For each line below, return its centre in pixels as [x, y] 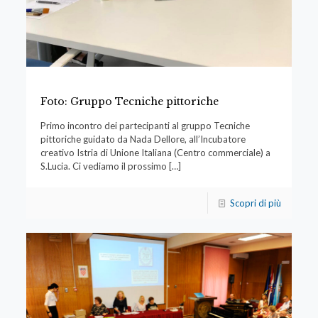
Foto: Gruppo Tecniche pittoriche [129, 102]
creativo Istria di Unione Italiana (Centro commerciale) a [155, 153]
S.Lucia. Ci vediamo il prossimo [103, 166]
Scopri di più [256, 203]
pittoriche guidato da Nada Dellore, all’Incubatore [143, 139]
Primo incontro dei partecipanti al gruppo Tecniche [145, 126]
